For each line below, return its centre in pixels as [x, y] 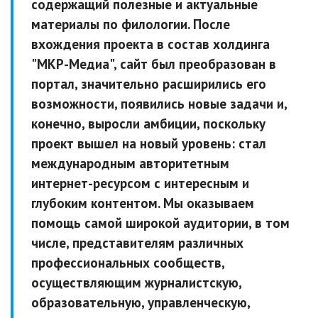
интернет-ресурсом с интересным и [140, 183]
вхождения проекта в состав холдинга [150, 44]
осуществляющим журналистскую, [136, 283]
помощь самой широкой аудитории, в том [160, 223]
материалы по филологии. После [131, 24]
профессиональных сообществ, [128, 263]
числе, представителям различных [137, 243]
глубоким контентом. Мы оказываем [143, 203]
